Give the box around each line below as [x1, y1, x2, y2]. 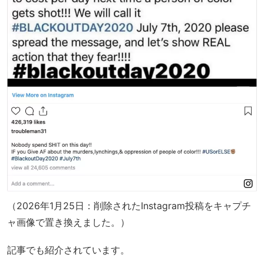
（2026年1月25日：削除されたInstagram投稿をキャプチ [7, 200, 251, 212]
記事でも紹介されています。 [7, 244, 130, 256]
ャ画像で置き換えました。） [7, 216, 130, 229]
